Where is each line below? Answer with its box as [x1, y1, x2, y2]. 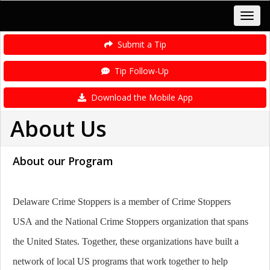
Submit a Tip [112, 39, 166, 50]
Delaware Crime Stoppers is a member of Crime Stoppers [13, 196, 231, 207]
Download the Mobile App [86, 92, 193, 103]
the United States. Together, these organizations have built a [13, 236, 239, 246]
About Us [10, 114, 107, 143]
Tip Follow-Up [110, 65, 169, 77]
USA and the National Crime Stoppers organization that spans [13, 216, 248, 227]
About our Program [13, 154, 113, 168]
